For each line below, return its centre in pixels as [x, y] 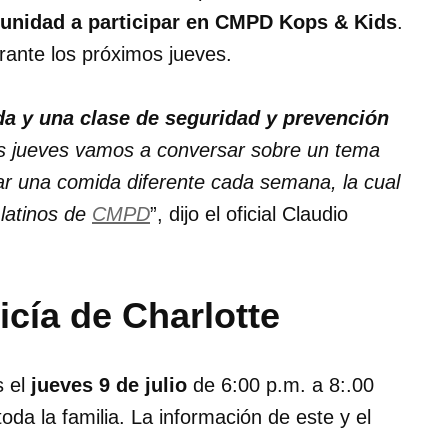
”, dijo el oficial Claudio [249, 214]
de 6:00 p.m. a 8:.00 [280, 385]
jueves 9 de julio [109, 385]
